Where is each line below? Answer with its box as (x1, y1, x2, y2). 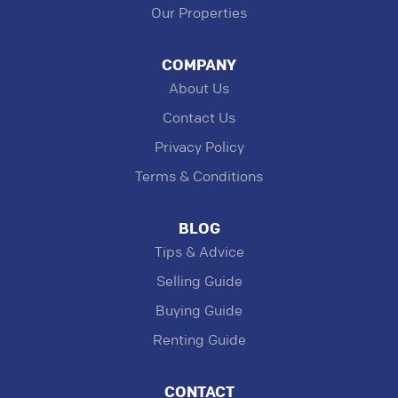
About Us (169, 80, 229, 98)
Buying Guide (155, 302, 243, 320)
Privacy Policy (154, 139, 244, 156)
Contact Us (163, 109, 235, 127)
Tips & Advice (154, 243, 244, 261)
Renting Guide (152, 331, 246, 349)
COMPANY (162, 56, 236, 76)
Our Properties (151, 4, 247, 22)
